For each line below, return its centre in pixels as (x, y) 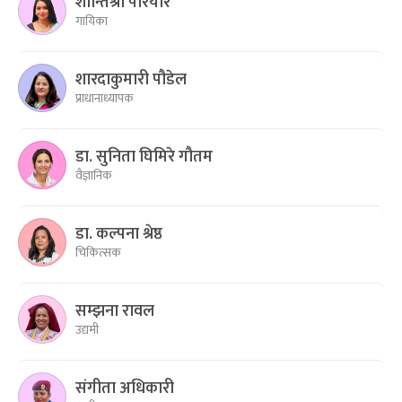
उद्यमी (87, 329)
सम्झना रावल (115, 311)
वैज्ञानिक (94, 175)
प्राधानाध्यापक (105, 98)
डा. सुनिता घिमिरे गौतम (144, 157)
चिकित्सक (98, 252)
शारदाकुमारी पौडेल (131, 79)
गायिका (92, 21)
